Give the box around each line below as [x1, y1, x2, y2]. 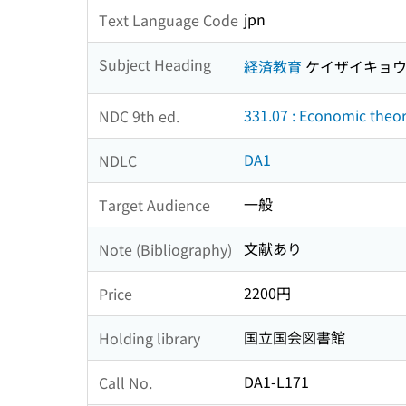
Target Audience [99, 193, 210, 216]
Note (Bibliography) [99, 237, 232, 260]
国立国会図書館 [244, 326, 345, 349]
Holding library [99, 326, 200, 349]
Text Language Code [99, 8, 238, 31]
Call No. [99, 371, 152, 393]
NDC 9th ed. [99, 104, 179, 127]
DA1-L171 [244, 371, 309, 393]
